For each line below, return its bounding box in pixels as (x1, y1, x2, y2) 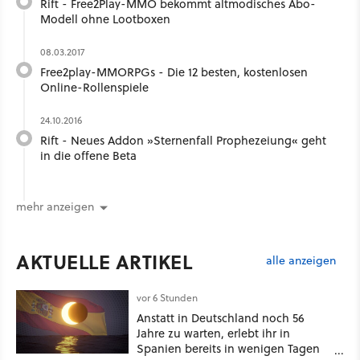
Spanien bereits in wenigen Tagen (137, 339, 320, 357)
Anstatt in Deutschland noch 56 (137, 309, 305, 326)
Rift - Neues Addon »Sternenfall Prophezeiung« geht (40, 131, 326, 149)
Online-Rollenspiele (40, 78, 149, 96)
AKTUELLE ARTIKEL (16, 247, 192, 276)
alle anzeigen (266, 252, 336, 269)
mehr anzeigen (16, 198, 94, 215)
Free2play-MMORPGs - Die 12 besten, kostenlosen (40, 63, 308, 80)
